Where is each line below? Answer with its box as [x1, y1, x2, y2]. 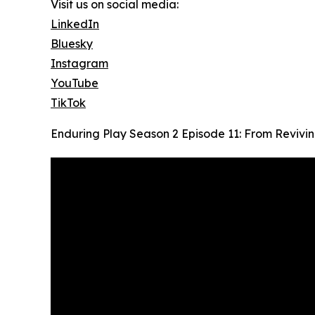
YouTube [51, 76, 98, 91]
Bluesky [51, 37, 93, 51]
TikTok [51, 96, 86, 110]
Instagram [51, 56, 108, 71]
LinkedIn [51, 17, 99, 32]
